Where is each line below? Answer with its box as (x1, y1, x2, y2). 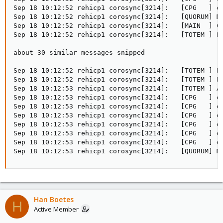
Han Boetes (34, 195, 74, 204)
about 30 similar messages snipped (13, 49, 145, 56)
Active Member (34, 205, 79, 214)
